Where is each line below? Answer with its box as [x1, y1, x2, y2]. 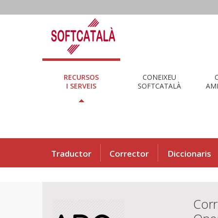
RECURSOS [64, 72, 99, 82]
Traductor [51, 147, 91, 159]
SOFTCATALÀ [137, 81, 181, 91]
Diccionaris [167, 147, 211, 159]
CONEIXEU [142, 72, 176, 82]
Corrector [109, 147, 149, 159]
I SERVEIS [66, 81, 96, 91]
